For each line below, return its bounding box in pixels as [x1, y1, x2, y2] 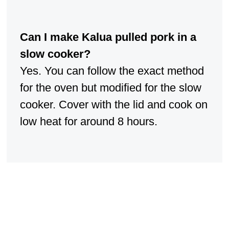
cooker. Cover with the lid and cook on [19, 98, 208, 111]
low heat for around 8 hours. [19, 115, 157, 128]
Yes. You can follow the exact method [19, 64, 204, 78]
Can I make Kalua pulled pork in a [19, 31, 196, 44]
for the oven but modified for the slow [19, 81, 201, 95]
